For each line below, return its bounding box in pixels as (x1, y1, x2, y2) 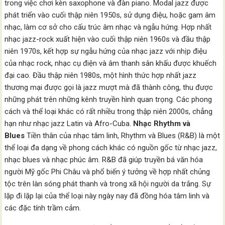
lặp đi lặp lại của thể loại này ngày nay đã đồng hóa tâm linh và (5, 191, 210, 200)
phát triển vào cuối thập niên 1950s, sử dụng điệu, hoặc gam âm (5, 11, 216, 20)
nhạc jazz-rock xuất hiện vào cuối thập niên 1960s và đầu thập (5, 35, 211, 44)
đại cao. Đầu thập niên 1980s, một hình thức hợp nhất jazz (5, 71, 197, 80)
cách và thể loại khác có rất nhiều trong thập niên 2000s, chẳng (5, 107, 213, 116)
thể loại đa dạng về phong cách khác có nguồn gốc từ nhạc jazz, (5, 143, 217, 152)
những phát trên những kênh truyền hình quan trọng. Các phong (5, 95, 212, 104)
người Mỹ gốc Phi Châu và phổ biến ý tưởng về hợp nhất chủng (5, 167, 210, 176)
